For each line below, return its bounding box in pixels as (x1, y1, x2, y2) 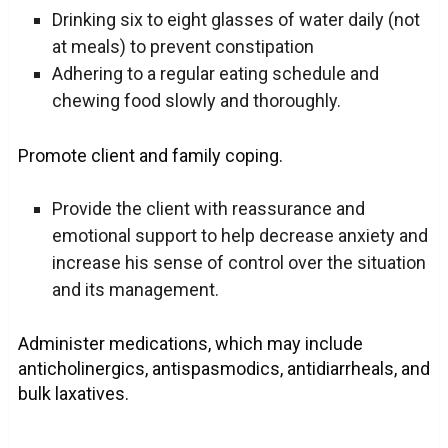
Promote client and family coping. (17, 144, 283, 166)
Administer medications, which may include (17, 332, 363, 354)
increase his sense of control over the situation (51, 251, 426, 273)
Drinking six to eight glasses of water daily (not (51, 9, 420, 31)
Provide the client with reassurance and (51, 197, 365, 219)
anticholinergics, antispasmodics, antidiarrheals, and (17, 357, 430, 379)
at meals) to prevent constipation (51, 36, 314, 58)
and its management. (51, 278, 219, 300)
